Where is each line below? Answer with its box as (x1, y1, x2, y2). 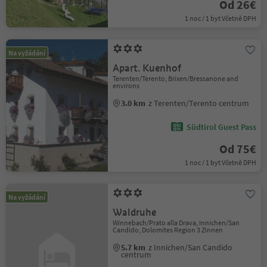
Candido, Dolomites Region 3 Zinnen (113, 225, 223, 234)
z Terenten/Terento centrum (148, 98, 250, 108)
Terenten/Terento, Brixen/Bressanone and (113, 74, 239, 83)
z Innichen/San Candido (148, 242, 233, 253)
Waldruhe (113, 206, 157, 219)
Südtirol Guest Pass (186, 122, 256, 132)
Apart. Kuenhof (113, 62, 182, 74)
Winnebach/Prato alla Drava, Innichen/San (113, 218, 240, 227)
